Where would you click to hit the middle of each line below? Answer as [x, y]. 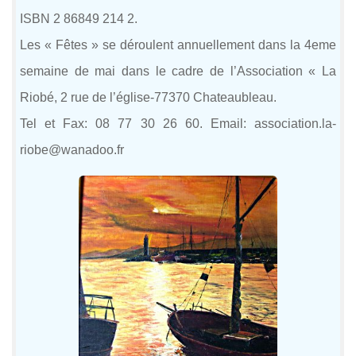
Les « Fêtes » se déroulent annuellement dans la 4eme [178, 44]
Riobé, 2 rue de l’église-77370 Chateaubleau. [148, 97]
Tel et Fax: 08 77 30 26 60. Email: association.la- [178, 123]
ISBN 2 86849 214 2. [79, 18]
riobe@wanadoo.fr [72, 149]
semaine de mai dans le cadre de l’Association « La [178, 71]
